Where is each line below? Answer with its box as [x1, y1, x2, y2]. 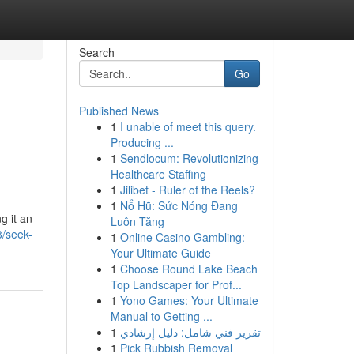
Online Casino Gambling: [119, 229, 245, 245]
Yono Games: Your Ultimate [119, 292, 258, 308]
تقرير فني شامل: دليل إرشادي [119, 324, 261, 340]
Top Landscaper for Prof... [110, 277, 242, 292]
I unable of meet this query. [119, 119, 256, 134]
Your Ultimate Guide [110, 245, 211, 261]
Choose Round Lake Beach [119, 261, 258, 277]
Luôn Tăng [110, 213, 164, 229]
